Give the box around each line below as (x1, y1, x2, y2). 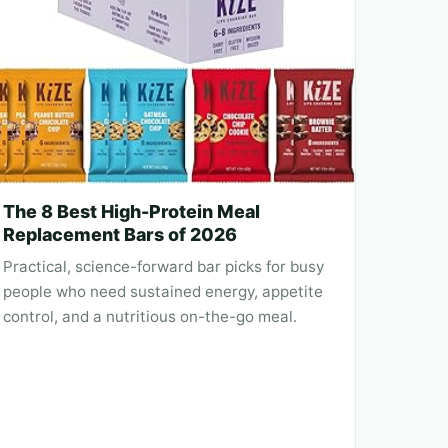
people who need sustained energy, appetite (3, 282, 323, 302)
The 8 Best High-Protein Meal (3, 201, 260, 223)
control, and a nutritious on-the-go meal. (3, 307, 297, 327)
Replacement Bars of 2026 (3, 224, 237, 246)
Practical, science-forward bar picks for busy (3, 257, 324, 277)
